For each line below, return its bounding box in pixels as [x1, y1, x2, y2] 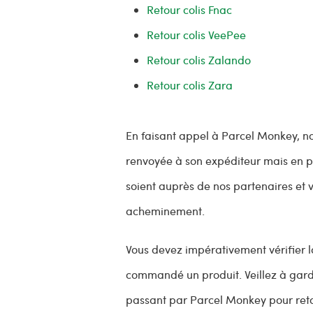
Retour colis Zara [147, 78, 233, 93]
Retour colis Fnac [147, 2, 233, 17]
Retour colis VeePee [147, 27, 247, 43]
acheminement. [126, 203, 205, 219]
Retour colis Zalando [147, 52, 252, 68]
